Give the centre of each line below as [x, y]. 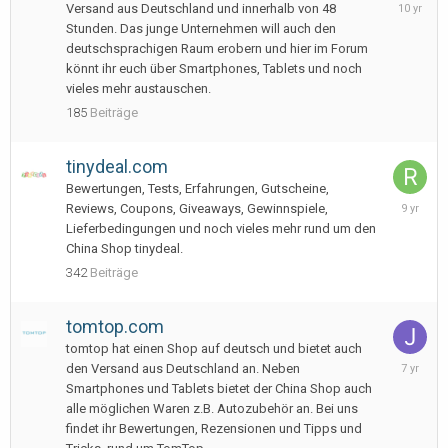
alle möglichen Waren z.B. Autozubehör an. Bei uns [212, 408]
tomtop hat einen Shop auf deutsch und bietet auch [214, 348]
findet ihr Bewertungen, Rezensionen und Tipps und [214, 428]
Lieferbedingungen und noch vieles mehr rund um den [221, 228]
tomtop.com [115, 326]
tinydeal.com [117, 166]
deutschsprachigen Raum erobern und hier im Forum [217, 48]
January [415, 202]
